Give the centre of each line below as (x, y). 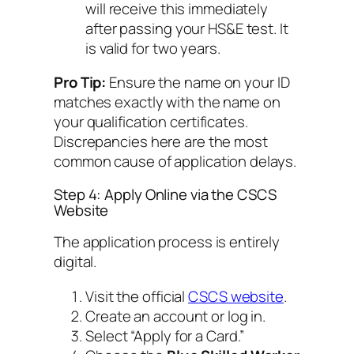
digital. (75, 262)
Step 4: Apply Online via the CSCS (165, 194)
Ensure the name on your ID (198, 83)
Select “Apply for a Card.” (165, 335)
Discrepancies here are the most (161, 142)
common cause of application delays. (175, 162)
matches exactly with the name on (167, 102)
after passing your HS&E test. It (187, 28)
